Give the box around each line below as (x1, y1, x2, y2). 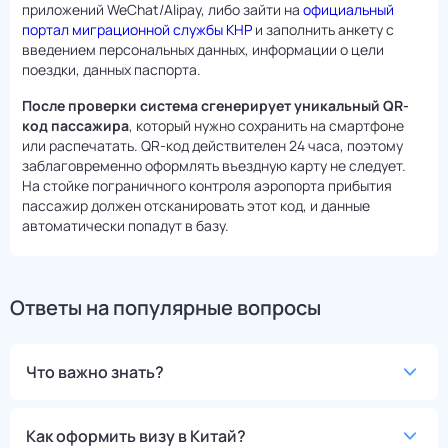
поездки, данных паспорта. (22, 60, 201, 80)
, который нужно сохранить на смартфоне (129, 116, 404, 136)
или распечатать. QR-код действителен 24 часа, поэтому (22, 136, 403, 156)
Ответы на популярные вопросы (10, 294, 321, 322)
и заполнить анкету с (252, 20, 394, 40)
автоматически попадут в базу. (22, 216, 229, 236)
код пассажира (22, 116, 129, 136)
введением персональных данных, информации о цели (22, 40, 384, 60)
